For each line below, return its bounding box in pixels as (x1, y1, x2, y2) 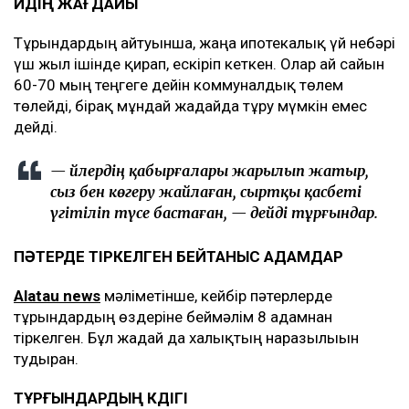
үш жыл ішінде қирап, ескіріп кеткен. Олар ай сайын (14, 55, 384, 74)
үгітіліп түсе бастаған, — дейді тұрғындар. (50, 204, 378, 223)
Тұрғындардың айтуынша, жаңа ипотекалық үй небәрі (14, 34, 395, 53)
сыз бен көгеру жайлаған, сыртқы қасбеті (50, 183, 362, 202)
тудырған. (14, 350, 79, 369)
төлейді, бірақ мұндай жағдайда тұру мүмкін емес (14, 97, 367, 116)
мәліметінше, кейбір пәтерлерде (100, 287, 332, 306)
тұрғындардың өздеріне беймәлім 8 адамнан (14, 308, 332, 327)
